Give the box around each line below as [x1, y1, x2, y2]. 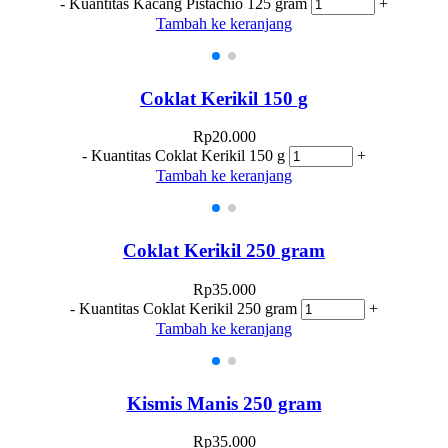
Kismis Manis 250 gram [126, 392, 322, 414]
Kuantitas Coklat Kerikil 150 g [91, 147, 285, 165]
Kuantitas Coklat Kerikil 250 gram [79, 299, 297, 317]
